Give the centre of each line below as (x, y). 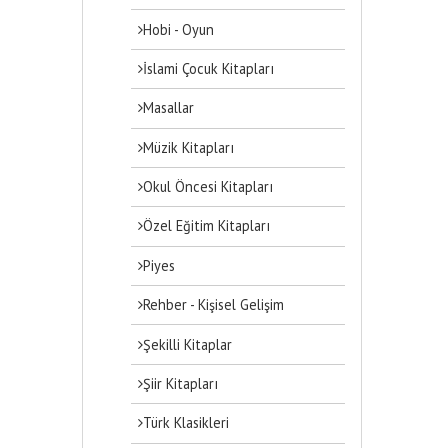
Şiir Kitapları (181, 383)
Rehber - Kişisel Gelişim (214, 305)
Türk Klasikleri (186, 423)
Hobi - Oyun (179, 29)
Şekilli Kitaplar (188, 344)
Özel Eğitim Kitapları (207, 226)
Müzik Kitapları (189, 147)
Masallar (169, 108)
